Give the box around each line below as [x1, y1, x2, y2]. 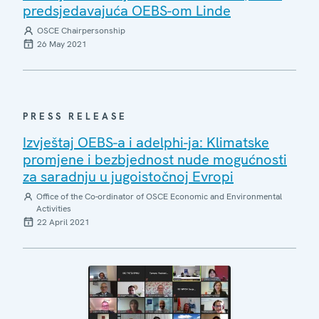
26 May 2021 [37, 38, 87, 50]
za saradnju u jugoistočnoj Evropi [23, 167, 234, 186]
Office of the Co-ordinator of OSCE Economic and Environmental [36, 191, 282, 202]
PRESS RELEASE [23, 110, 127, 122]
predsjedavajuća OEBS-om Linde [23, 1, 231, 20]
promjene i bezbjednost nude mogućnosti [23, 150, 287, 169]
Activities [36, 203, 71, 214]
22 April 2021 [37, 216, 90, 228]
